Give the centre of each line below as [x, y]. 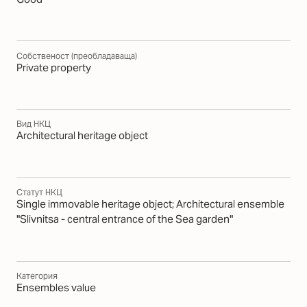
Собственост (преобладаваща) [77, 56]
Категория [37, 276]
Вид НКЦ [34, 124]
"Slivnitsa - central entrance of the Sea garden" [125, 219]
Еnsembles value [56, 288]
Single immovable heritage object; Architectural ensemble [150, 204]
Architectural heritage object [82, 136]
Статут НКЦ [39, 193]
